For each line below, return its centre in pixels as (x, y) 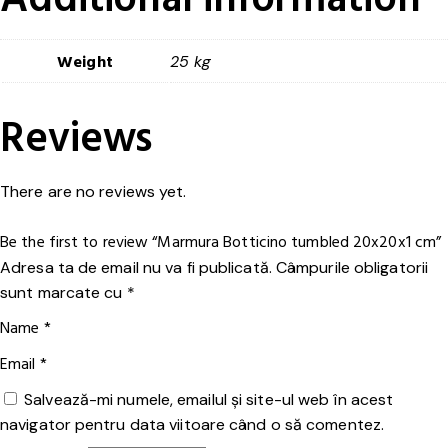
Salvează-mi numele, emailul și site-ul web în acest (209, 400)
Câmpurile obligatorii (352, 268)
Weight (85, 61)
